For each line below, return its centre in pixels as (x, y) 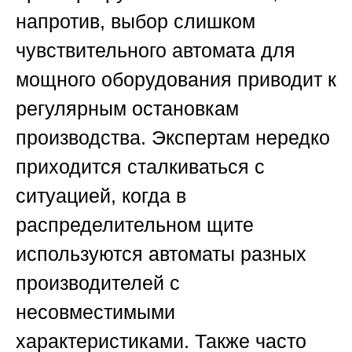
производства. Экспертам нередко (173, 138)
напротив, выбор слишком (136, 22)
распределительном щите (135, 225)
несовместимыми (95, 312)
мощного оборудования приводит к (176, 80)
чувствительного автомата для (156, 51)
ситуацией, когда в (101, 196)
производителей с (98, 283)
